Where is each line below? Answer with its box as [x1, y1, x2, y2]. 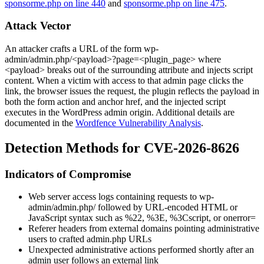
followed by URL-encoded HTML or [95, 202, 237, 213]
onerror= [223, 213, 256, 223]
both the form [5, 96, 57, 107]
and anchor [80, 96, 126, 107]
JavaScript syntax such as [28, 213, 125, 223]
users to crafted [28, 234, 87, 245]
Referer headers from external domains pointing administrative [28, 223, 259, 234]
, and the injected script [140, 96, 226, 107]
